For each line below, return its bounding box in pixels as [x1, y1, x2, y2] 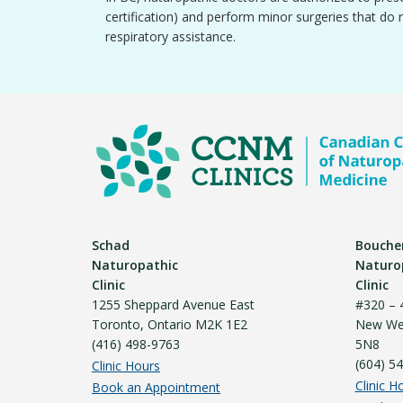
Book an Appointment [92, 379, 220, 396]
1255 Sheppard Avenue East [92, 296, 255, 313]
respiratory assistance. [105, 28, 236, 45]
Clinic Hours [92, 357, 160, 374]
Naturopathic [92, 256, 178, 273]
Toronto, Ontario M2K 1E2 [92, 316, 247, 333]
